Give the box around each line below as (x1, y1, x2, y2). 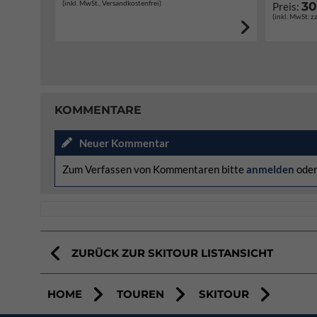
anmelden (246, 163, 294, 175)
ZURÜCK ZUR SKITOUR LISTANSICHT (71, 246, 273, 260)
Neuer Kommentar (79, 136, 169, 149)
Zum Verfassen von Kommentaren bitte (62, 163, 246, 175)
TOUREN (117, 287, 164, 301)
